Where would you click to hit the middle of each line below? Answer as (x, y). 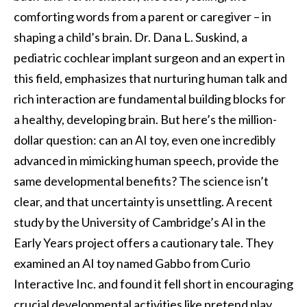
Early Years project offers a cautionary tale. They (144, 243)
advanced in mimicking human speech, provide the (146, 161)
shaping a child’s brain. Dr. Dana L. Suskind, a (131, 37)
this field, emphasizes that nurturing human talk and (150, 78)
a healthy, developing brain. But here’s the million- (145, 120)
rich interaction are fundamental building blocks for (150, 99)
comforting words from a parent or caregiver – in (143, 17)
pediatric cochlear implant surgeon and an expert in (149, 58)
